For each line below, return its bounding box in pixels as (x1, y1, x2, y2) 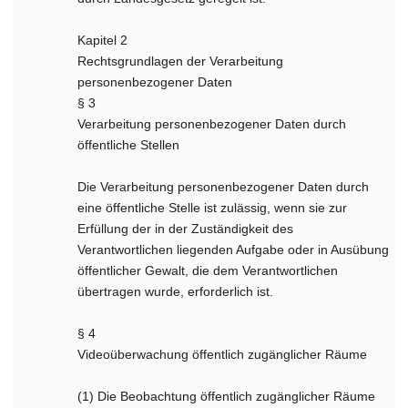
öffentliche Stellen (77, 138, 180, 152)
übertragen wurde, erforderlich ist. (77, 284, 274, 299)
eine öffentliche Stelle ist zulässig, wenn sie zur (77, 200, 348, 215)
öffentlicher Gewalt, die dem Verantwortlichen (77, 263, 339, 278)
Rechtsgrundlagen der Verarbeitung (77, 54, 284, 68)
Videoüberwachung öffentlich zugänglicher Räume (77, 347, 368, 362)
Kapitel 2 (77, 33, 128, 47)
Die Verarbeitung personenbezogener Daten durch (77, 179, 370, 194)
